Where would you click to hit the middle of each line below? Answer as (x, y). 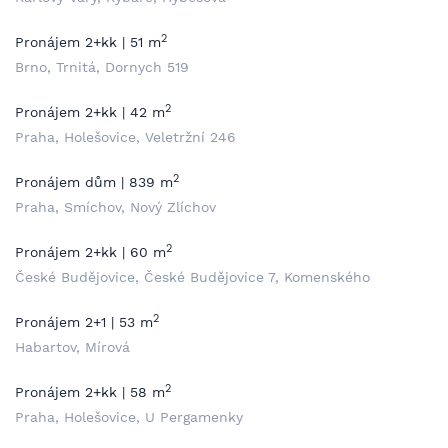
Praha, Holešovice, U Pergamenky (129, 417)
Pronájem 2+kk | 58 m (90, 392)
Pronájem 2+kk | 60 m (90, 252)
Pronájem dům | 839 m (94, 182)
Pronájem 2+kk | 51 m (88, 42)
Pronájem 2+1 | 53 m (84, 322)
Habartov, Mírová (72, 347)
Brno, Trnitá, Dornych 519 (102, 67)
